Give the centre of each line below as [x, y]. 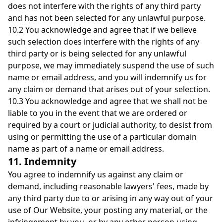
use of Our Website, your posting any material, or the [108, 210]
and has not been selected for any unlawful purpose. [107, 18]
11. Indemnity [42, 161]
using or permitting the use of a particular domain [102, 137]
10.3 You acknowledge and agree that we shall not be [108, 101]
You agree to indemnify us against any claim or [96, 174]
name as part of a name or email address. [86, 149]
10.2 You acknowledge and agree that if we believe [102, 30]
